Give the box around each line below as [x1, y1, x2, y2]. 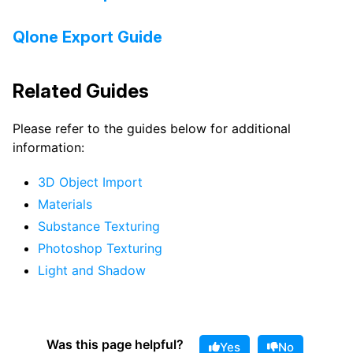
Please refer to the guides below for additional [13, 120, 291, 136]
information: [13, 139, 84, 155]
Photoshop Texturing [38, 240, 162, 256]
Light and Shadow [38, 262, 146, 278]
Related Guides [13, 79, 149, 102]
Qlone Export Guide [13, 27, 162, 46]
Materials [38, 195, 92, 212]
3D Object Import [38, 173, 143, 190]
